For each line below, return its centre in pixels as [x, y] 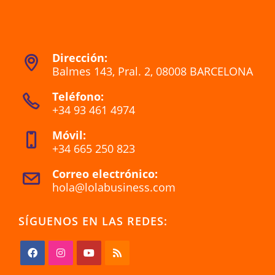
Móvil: [69, 135]
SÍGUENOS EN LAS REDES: [93, 221]
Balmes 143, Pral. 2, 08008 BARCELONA [153, 71]
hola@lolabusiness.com [114, 187]
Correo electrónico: [105, 173]
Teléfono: [78, 96]
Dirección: [80, 57]
